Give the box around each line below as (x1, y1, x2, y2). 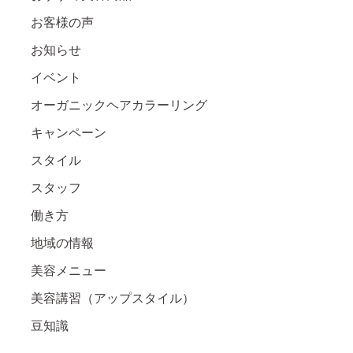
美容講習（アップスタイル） (31, 291, 195, 305)
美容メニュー (31, 263, 106, 277)
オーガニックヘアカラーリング (31, 98, 207, 112)
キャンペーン (31, 125, 106, 139)
